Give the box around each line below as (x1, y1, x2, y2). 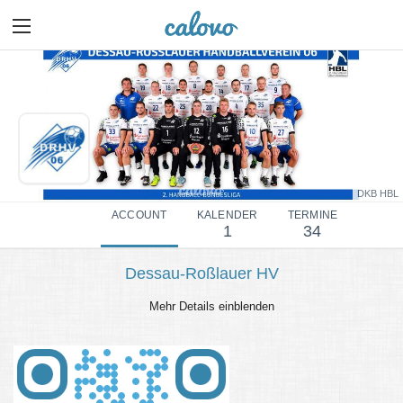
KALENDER (196, 209, 258, 222)
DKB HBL (357, 188, 399, 200)
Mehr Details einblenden (146, 300, 275, 314)
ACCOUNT (112, 209, 167, 222)
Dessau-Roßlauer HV (124, 264, 279, 283)
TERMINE (287, 209, 338, 222)
